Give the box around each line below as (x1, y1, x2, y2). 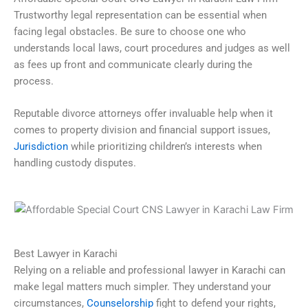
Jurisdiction (14, 140, 68, 153)
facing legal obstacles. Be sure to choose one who (14, 25, 246, 38)
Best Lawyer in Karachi (14, 247, 118, 261)
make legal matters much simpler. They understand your (14, 280, 271, 294)
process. (14, 74, 54, 87)
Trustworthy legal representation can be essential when (14, 8, 267, 21)
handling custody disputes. (14, 157, 136, 170)
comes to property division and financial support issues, (14, 124, 270, 137)
